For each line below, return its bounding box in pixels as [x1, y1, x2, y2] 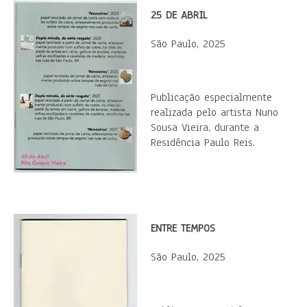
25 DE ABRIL [151, 8, 207, 23]
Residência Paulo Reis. [151, 135, 255, 150]
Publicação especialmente [151, 90, 272, 105]
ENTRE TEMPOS [151, 221, 215, 236]
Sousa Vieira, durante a [151, 120, 259, 135]
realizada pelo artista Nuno [151, 105, 278, 120]
